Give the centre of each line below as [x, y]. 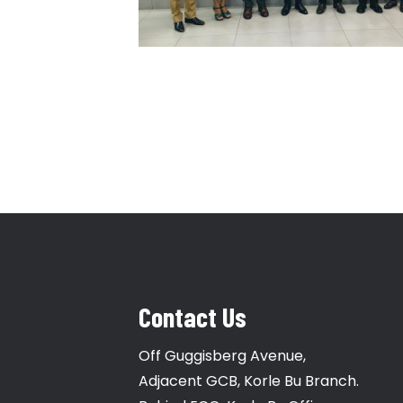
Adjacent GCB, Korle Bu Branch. [249, 381]
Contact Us [193, 317]
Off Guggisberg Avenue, [222, 356]
